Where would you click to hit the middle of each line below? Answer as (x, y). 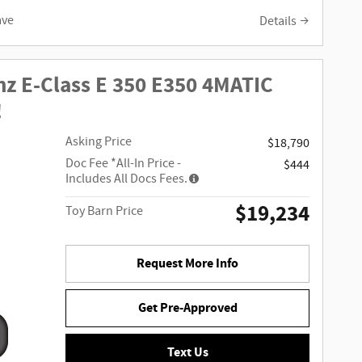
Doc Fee (88, 164)
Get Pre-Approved (187, 309)
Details (278, 21)
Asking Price (99, 142)
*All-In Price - (146, 164)
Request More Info (188, 264)
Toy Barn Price (105, 212)
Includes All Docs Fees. (127, 179)
